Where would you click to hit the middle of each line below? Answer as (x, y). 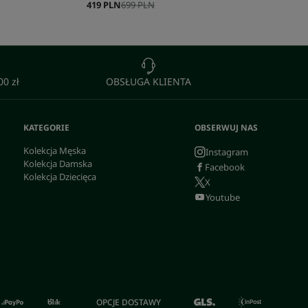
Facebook (224, 167)
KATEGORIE (46, 128)
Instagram (227, 152)
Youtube (222, 197)
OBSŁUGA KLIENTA (149, 81)
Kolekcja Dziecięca (59, 177)
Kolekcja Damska (57, 164)
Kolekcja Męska (54, 151)
